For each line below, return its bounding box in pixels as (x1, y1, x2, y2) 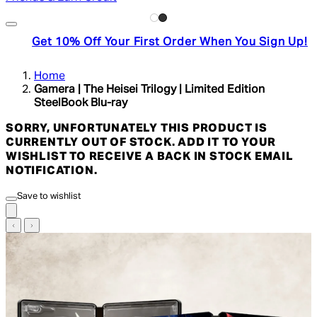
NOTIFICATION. (6, 165, 98, 177)
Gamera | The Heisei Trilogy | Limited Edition (34, 83, 265, 96)
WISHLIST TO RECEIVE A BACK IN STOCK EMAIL (6, 151, 294, 163)
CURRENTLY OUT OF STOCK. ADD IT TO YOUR (6, 137, 276, 149)
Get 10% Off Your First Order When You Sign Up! (32, 36, 308, 48)
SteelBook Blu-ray (34, 97, 127, 109)
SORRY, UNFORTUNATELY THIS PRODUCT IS (6, 122, 267, 134)
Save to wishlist (17, 191, 81, 201)
